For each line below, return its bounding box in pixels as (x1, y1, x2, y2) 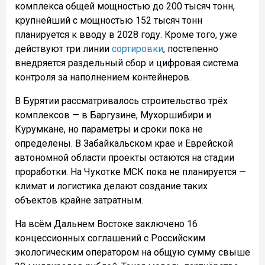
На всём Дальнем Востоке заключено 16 (15, 218, 198, 230)
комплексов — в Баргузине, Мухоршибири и (15, 109, 211, 121)
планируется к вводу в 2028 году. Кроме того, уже (15, 29, 237, 41)
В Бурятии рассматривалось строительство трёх (15, 95, 228, 107)
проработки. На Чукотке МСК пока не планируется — (15, 166, 246, 178)
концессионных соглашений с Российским (15, 232, 205, 244)
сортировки (112, 43, 163, 55)
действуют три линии (15, 43, 112, 55)
